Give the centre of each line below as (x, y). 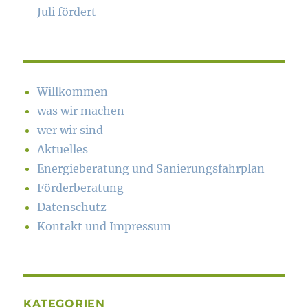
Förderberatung (81, 188)
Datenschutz (72, 207)
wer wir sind (70, 130)
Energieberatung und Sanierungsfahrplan (151, 169)
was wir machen (81, 111)
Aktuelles (63, 150)
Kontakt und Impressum (104, 227)
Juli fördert (67, 12)
